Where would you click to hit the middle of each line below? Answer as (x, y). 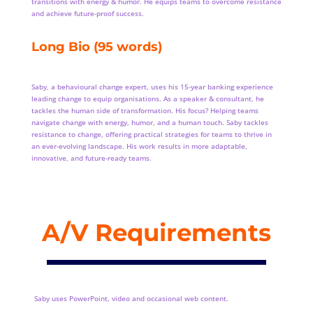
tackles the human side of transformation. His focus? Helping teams (145, 111)
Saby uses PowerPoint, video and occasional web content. (131, 299)
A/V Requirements (156, 233)
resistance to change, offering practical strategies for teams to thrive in (151, 134)
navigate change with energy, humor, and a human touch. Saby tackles (150, 123)
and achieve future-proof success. (87, 14)
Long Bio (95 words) (96, 47)
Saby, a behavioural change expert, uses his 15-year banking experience (152, 87)
